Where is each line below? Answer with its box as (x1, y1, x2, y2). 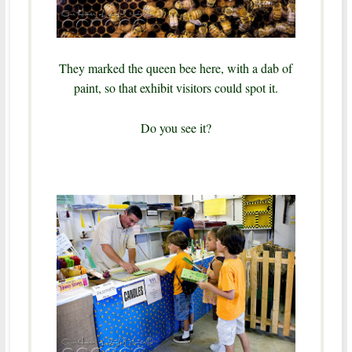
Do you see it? (140, 119, 211, 137)
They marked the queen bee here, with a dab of (59, 60, 293, 77)
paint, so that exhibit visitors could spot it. (73, 79, 278, 97)
